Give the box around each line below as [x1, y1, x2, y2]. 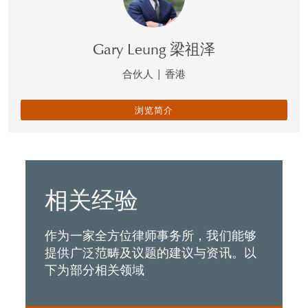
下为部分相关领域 [45, 262, 145, 277]
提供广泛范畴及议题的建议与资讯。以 [45, 245, 256, 260]
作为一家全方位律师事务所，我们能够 [45, 228, 256, 243]
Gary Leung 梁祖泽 [92, 40, 216, 58]
